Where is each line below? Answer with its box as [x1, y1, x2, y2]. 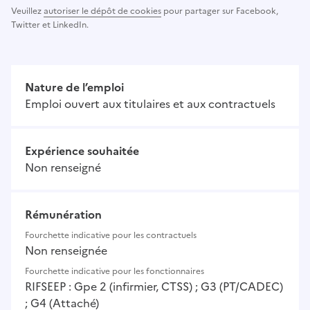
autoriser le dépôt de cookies [44, 5, 161, 18]
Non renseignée [25, 242, 107, 259]
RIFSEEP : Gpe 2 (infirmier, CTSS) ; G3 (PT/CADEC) [25, 278, 283, 295]
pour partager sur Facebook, [161, 5, 278, 18]
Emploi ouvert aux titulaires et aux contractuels [25, 95, 275, 113]
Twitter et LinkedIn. [11, 19, 89, 32]
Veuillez [11, 5, 44, 18]
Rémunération [25, 206, 102, 224]
